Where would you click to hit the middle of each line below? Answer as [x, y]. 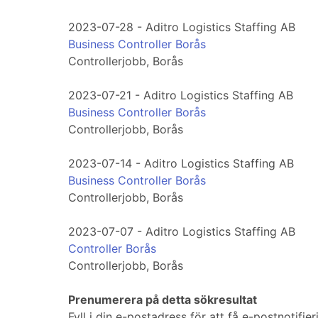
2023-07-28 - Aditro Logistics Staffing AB [182, 27]
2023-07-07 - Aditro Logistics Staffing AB [182, 232]
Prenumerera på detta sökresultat [163, 300]
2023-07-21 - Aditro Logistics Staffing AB [181, 95]
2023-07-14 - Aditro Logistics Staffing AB [181, 164]
